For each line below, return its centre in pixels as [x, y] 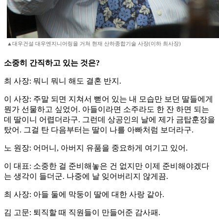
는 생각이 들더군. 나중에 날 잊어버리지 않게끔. [86, 176]
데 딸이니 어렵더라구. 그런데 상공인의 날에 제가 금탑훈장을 [109, 120]
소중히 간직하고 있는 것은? [52, 63]
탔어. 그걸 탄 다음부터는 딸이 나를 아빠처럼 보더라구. [99, 130]
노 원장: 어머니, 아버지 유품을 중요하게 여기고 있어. [96, 148]
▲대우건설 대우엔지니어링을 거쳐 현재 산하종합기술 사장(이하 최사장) [94, 44]
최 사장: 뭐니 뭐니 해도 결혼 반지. [63, 81]
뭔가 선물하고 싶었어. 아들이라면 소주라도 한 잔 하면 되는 [107, 109]
